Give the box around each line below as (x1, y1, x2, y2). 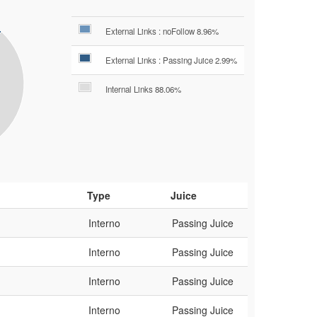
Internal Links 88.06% (105, 83, 181, 95)
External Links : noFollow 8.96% (105, 25, 219, 37)
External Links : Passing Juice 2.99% (105, 54, 237, 66)
